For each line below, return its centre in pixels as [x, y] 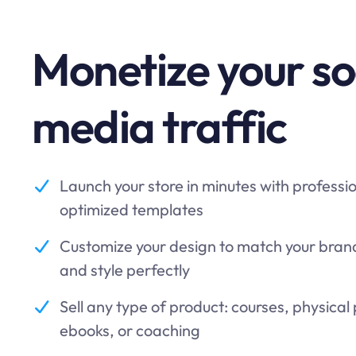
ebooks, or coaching [130, 331]
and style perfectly [125, 270]
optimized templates [132, 210]
